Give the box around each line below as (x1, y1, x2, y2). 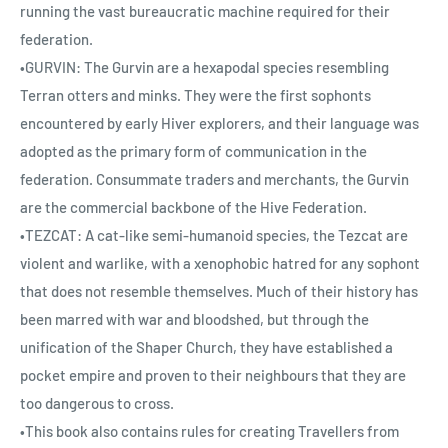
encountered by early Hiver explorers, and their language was (20, 114, 419, 133)
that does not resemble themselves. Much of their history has (20, 282, 418, 301)
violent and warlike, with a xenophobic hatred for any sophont (20, 254, 420, 273)
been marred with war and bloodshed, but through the (20, 310, 369, 329)
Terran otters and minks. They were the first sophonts (20, 86, 371, 105)
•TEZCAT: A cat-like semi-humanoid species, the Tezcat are (20, 226, 408, 245)
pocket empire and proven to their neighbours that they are (20, 366, 406, 385)
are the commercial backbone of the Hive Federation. (20, 198, 367, 217)
